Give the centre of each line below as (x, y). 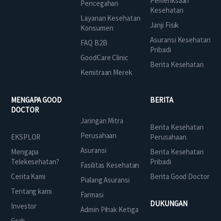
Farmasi (92, 194)
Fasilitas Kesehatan (110, 165)
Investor (24, 206)
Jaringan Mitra (102, 120)
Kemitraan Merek (106, 73)
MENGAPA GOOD (36, 100)
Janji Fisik (165, 25)
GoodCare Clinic (104, 58)
